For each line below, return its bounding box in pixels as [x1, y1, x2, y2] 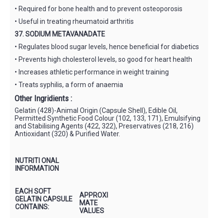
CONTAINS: [15, 202, 58, 211]
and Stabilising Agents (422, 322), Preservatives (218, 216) [15, 122, 194, 130]
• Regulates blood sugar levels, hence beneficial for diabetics [15, 42, 199, 51]
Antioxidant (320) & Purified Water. [15, 129, 120, 138]
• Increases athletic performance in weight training [15, 68, 169, 76]
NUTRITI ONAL [15, 156, 59, 164]
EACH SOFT [15, 187, 51, 195]
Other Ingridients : [15, 93, 72, 103]
